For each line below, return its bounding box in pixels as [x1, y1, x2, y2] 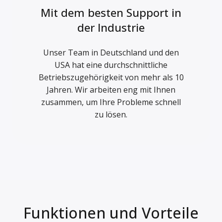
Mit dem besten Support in [41, 4, 181, 20]
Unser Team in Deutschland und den [43, 47, 179, 58]
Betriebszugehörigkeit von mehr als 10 [38, 71, 184, 83]
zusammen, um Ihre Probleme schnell [41, 96, 181, 108]
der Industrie [77, 19, 145, 35]
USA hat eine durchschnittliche [55, 59, 167, 70]
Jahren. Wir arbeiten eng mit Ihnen [47, 84, 175, 95]
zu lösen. [95, 109, 127, 120]
